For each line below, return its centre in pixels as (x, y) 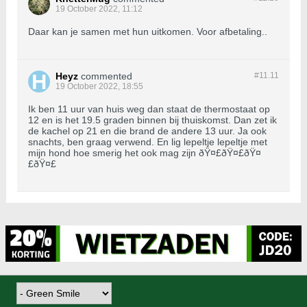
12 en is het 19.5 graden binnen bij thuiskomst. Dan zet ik (152, 120)
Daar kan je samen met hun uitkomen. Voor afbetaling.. (148, 32)
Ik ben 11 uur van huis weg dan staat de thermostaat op (149, 109)
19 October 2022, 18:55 (99, 87)
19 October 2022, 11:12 (99, 9)
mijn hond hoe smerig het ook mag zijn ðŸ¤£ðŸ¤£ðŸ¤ (145, 153)
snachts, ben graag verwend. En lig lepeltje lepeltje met (148, 142)
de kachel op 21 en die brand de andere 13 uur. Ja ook (147, 131)
